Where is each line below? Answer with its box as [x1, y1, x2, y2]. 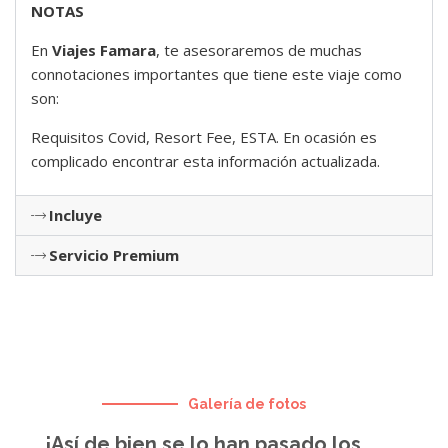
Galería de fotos [188, 396, 307, 413]
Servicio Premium [49, 245, 179, 266]
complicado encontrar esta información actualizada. [31, 151, 380, 172]
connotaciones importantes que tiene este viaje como [31, 64, 402, 85]
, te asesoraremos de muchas [156, 40, 362, 61]
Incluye [49, 205, 102, 226]
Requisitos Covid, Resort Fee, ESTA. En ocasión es [31, 127, 377, 148]
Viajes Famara [52, 40, 156, 61]
